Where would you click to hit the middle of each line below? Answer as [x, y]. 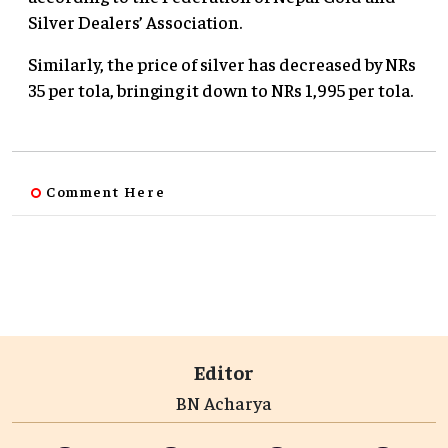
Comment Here [106, 190]
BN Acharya [224, 402]
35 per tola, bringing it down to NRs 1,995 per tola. [220, 89]
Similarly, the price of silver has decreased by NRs [222, 63]
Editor [224, 371]
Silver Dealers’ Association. [135, 21]
